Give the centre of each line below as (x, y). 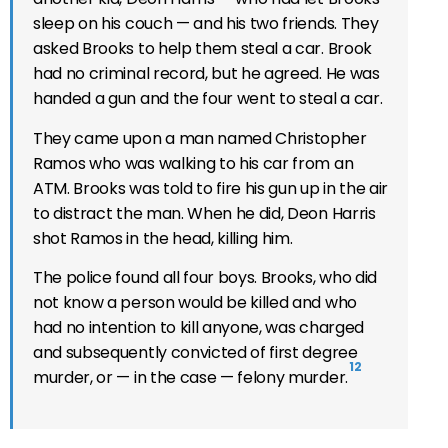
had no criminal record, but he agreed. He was (206, 74)
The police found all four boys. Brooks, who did (205, 278)
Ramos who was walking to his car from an (193, 163)
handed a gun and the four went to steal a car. (208, 99)
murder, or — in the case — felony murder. (190, 378)
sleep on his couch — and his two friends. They (206, 24)
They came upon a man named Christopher (200, 138)
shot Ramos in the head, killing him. (163, 238)
